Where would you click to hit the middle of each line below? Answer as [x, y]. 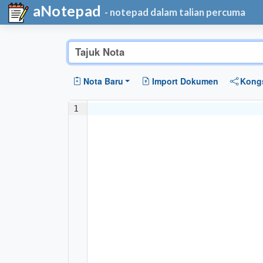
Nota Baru [103, 81]
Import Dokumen [185, 81]
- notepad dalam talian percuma [175, 12]
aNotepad [65, 11]
